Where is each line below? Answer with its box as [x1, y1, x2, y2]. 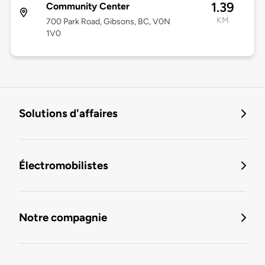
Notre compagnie [19, 211, 107, 225]
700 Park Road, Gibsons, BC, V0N [46, 17, 170, 27]
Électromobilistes [19, 159, 108, 173]
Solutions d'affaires [19, 106, 118, 121]
